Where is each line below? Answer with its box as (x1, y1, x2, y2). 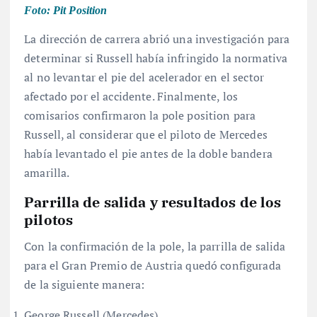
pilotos (24, 209, 74, 229)
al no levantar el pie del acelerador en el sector (24, 69, 264, 86)
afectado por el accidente (24, 88, 152, 105)
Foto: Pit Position (24, 4, 108, 17)
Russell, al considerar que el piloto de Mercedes (24, 127, 267, 143)
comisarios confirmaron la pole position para (24, 108, 256, 124)
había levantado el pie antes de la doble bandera (24, 146, 272, 162)
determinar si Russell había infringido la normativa (24, 50, 288, 67)
